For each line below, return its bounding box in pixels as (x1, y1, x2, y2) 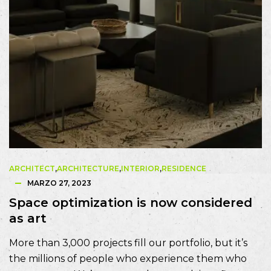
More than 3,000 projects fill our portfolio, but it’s (9, 237, 247, 249)
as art (9, 211, 47, 226)
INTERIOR (121, 164, 160, 174)
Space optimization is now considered (9, 195, 252, 211)
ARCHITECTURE (57, 164, 119, 174)
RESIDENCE (162, 164, 206, 174)
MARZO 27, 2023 (27, 178, 91, 188)
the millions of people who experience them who (9, 253, 247, 265)
